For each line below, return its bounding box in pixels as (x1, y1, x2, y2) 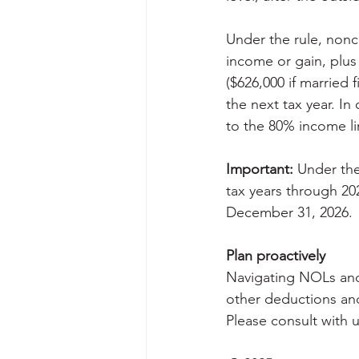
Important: (226, 160, 293, 178)
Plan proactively (226, 247, 325, 264)
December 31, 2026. (226, 204, 353, 221)
